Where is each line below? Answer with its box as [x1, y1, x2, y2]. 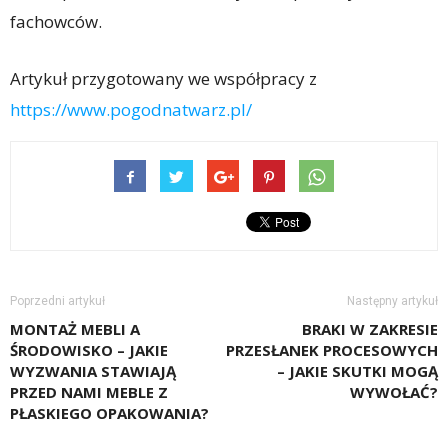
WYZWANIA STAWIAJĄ [10, 361, 176, 382]
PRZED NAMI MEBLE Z [10, 382, 168, 403]
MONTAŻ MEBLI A [10, 319, 140, 340]
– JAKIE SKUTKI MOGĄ [277, 361, 438, 382]
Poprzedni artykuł [10, 294, 105, 309]
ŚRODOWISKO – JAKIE [10, 340, 168, 361]
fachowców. [10, 10, 102, 34]
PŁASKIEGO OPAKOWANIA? [10, 403, 209, 424]
